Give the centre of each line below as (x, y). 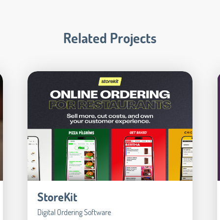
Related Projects (110, 38)
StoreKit (57, 197)
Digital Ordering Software (74, 212)
